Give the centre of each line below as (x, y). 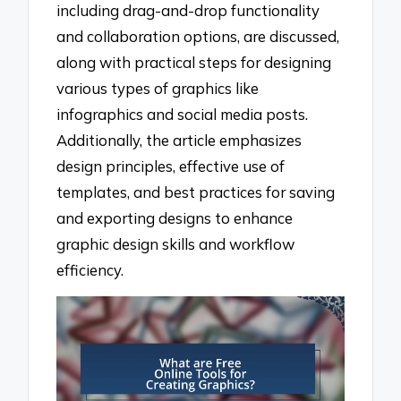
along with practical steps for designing (194, 62)
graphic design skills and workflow (176, 243)
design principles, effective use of (171, 166)
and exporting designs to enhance (175, 218)
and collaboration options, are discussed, (198, 36)
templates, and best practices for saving (196, 192)
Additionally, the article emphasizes (179, 140)
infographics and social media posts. (183, 114)
